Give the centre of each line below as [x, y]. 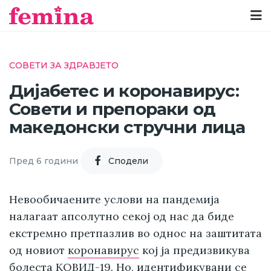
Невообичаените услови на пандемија [114, 200]
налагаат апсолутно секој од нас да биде [122, 217]
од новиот [38, 250]
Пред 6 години [44, 161]
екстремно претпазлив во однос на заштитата [135, 233]
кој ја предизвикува [194, 250]
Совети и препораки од [113, 109]
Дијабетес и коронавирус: [124, 91]
